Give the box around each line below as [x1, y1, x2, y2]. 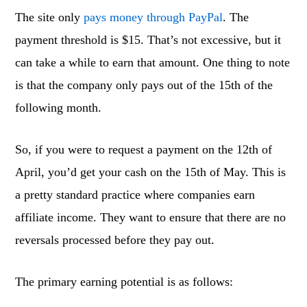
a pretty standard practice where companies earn [15, 188, 256, 201]
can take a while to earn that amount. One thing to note [15, 56, 291, 69]
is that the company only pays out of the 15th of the [15, 78, 273, 92]
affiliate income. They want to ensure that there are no [15, 210, 286, 224]
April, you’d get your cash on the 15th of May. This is [15, 165, 286, 179]
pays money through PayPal [84, 10, 223, 24]
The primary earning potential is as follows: [15, 275, 234, 288]
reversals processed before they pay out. [15, 233, 215, 247]
